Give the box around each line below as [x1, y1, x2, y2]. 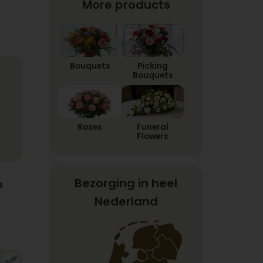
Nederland [94, 193, 158, 210]
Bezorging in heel [75, 175, 178, 192]
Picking [137, 60, 168, 72]
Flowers [137, 131, 169, 143]
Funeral [137, 122, 169, 133]
